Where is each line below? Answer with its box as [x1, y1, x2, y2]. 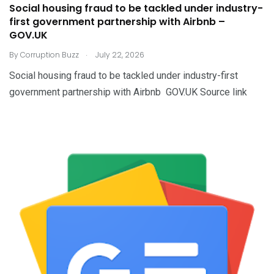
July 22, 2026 [94, 49, 144, 60]
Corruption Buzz [20, 49, 79, 60]
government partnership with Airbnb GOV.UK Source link [9, 86, 247, 98]
